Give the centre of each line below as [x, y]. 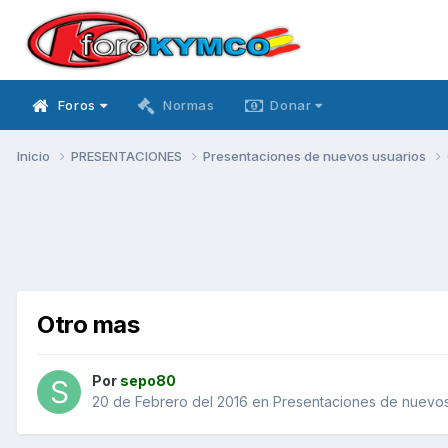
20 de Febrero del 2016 [170, 402]
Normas [188, 105]
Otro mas [88, 324]
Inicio [35, 155]
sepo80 [148, 381]
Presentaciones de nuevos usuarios [316, 155]
